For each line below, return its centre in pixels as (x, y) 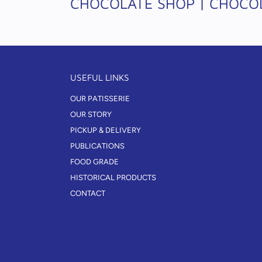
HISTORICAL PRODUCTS (113, 178)
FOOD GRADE (94, 162)
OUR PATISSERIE (100, 99)
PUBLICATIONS (97, 146)
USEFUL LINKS (100, 77)
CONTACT (88, 194)
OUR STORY (91, 115)
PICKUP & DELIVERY (106, 130)
